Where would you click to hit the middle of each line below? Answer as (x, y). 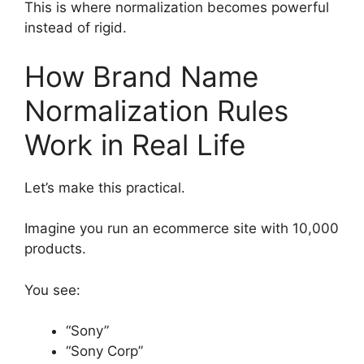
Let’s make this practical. (105, 187)
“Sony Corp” (104, 351)
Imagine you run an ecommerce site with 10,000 (182, 229)
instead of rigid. (76, 28)
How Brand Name (141, 76)
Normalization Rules (156, 110)
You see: (52, 290)
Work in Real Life (135, 144)
